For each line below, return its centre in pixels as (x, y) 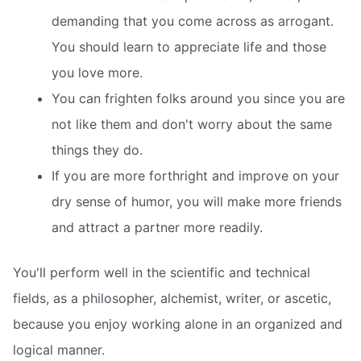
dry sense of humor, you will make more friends (197, 202)
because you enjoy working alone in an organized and (178, 324)
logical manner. (59, 350)
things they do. (97, 150)
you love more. (97, 73)
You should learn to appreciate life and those (189, 47)
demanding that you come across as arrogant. (193, 21)
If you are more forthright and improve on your (195, 176)
